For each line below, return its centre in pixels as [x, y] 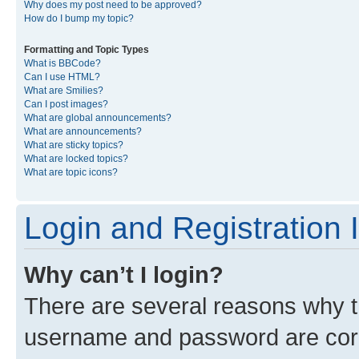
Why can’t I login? [124, 274]
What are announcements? [83, 131]
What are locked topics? [76, 159]
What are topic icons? [71, 172]
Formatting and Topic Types [87, 50]
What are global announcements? [98, 118]
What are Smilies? [64, 91]
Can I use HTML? [62, 77]
